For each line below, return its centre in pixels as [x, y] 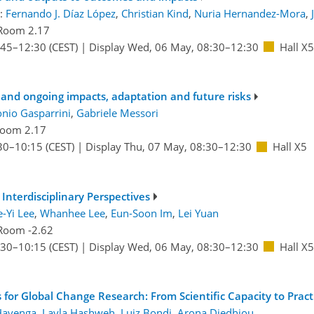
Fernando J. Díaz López [60, 13]
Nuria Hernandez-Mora [250, 13]
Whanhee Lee [72, 213]
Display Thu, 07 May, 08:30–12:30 [168, 147]
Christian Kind [155, 13]
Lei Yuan [198, 213]
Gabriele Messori [117, 113]
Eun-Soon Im [141, 213]
